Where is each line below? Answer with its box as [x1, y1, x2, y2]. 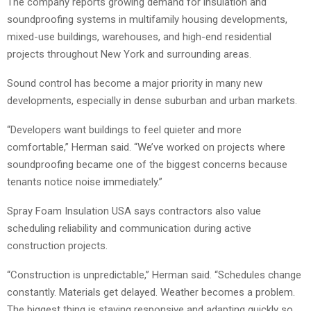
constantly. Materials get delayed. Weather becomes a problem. [7, 285, 295, 299]
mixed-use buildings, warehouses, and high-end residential [7, 30, 271, 43]
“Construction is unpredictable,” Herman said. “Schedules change [7, 268, 301, 281]
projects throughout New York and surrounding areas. [7, 47, 251, 60]
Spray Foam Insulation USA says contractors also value [7, 204, 261, 217]
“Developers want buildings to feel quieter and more [7, 123, 242, 136]
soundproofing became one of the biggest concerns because [7, 158, 287, 171]
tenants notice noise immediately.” [7, 175, 162, 188]
